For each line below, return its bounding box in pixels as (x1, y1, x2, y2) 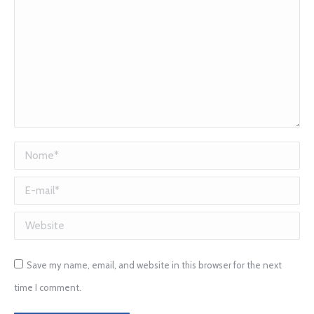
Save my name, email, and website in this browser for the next (27, 259, 282, 271)
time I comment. (14, 282, 81, 293)
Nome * (14, 146, 51, 159)
